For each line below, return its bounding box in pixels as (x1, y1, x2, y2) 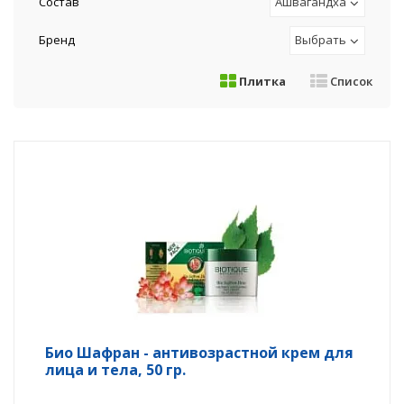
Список (327, 73, 372, 89)
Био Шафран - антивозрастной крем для (45, 343, 353, 363)
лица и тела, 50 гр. (45, 360, 186, 380)
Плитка (236, 73, 286, 89)
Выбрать (295, 32, 346, 48)
